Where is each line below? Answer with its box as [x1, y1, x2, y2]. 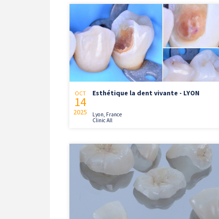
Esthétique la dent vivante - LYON [92, 88, 199, 98]
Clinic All [92, 117, 112, 124]
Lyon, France [92, 111, 122, 118]
